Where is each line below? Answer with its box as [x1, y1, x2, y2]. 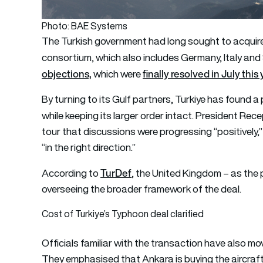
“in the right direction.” [42, 140, 136, 154]
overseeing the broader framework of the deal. [42, 181, 242, 196]
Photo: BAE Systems [42, 19, 128, 32]
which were [92, 66, 143, 81]
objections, [42, 66, 92, 81]
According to [42, 166, 101, 180]
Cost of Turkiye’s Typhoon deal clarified [42, 207, 204, 220]
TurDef [100, 165, 132, 180]
